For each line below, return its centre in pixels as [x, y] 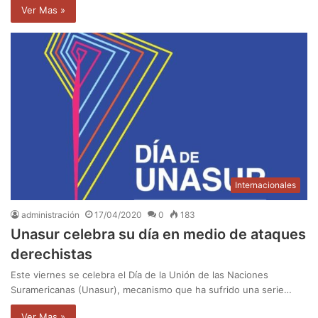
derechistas [51, 254]
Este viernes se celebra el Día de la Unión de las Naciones [139, 274]
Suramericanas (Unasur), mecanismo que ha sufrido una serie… [151, 289]
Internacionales [265, 185]
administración [50, 214]
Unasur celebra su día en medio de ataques [158, 234]
